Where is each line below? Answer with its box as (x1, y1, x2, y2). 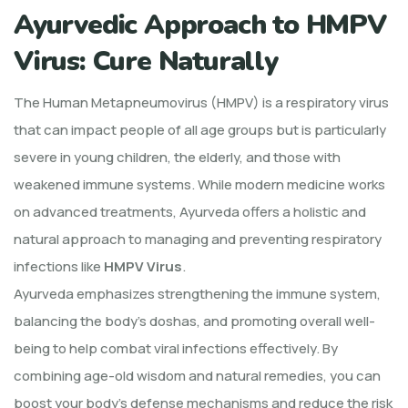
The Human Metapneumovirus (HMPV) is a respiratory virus (14, 92, 389, 112)
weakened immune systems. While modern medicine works (14, 174, 385, 194)
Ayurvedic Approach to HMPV (14, 5, 386, 44)
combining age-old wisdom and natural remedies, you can (14, 365, 381, 385)
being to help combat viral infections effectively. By (14, 338, 338, 358)
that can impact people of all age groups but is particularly (14, 119, 386, 139)
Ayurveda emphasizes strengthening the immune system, (14, 283, 381, 303)
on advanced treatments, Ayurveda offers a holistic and (14, 201, 366, 221)
